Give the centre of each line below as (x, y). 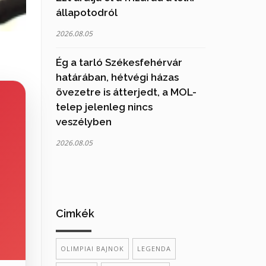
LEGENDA (154, 248)
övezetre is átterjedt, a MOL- (126, 92)
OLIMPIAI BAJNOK (92, 248)
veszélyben (83, 121)
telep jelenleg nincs (104, 107)
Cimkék (75, 213)
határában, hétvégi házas (117, 77)
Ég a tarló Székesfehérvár (119, 62)
